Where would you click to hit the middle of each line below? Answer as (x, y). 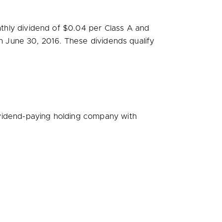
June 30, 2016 (33, 41)
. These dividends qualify (107, 41)
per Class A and (118, 28)
